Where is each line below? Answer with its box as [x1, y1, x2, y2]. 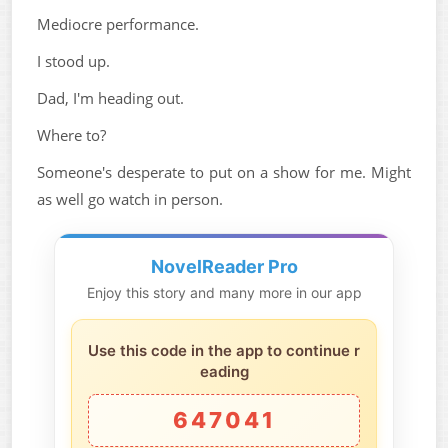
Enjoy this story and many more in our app [86, 284, 362, 301]
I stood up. [37, 51, 110, 71]
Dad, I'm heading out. [37, 88, 184, 108]
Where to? [37, 125, 106, 145]
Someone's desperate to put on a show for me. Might [37, 162, 411, 182]
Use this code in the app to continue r [88, 341, 360, 360]
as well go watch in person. [37, 189, 223, 209]
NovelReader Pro [150, 256, 298, 277]
